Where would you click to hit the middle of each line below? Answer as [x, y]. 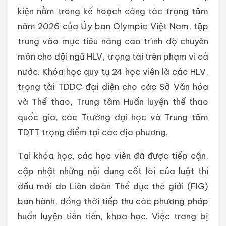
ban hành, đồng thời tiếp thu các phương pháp [113, 201]
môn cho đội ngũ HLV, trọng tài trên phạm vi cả [113, 56]
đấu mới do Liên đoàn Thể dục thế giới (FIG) [113, 186]
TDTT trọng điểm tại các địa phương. [93, 132]
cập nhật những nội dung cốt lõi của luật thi [113, 171]
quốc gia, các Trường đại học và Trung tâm [113, 117]
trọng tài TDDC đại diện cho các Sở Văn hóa [113, 87]
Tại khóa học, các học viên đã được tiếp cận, [113, 156]
